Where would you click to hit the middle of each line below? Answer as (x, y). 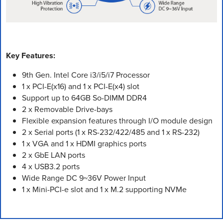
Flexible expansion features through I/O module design (117, 120)
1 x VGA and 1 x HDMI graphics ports (84, 143)
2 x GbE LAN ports (54, 155)
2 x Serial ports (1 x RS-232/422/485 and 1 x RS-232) (111, 132)
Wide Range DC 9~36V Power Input (84, 178)
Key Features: (31, 55)
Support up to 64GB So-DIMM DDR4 (84, 98)
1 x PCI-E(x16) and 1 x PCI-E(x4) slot (81, 86)
